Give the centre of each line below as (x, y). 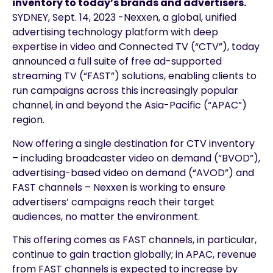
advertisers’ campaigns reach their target (113, 202)
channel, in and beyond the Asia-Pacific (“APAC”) (129, 105)
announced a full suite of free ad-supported (117, 62)
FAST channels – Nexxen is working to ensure (119, 187)
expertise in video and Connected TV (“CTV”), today (136, 47)
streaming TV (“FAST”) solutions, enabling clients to (134, 76)
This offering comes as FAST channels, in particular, (134, 239)
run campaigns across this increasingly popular (125, 91)
